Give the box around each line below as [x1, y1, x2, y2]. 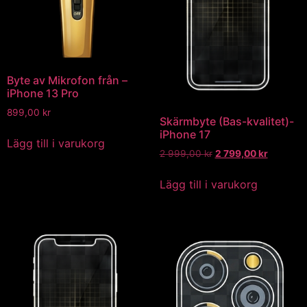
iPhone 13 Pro [7, 86, 79, 100]
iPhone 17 [159, 127, 210, 141]
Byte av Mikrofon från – [7, 73, 127, 87]
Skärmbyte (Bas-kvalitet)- [159, 114, 294, 128]
